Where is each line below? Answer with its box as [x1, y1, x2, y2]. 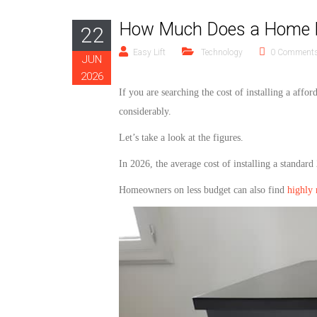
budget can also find [201, 185, 284, 195]
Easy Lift [133, 47, 166, 57]
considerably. [119, 106, 174, 117]
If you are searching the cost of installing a [119, 87, 293, 98]
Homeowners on [119, 185, 187, 195]
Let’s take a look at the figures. [119, 132, 243, 143]
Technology [201, 47, 243, 57]
